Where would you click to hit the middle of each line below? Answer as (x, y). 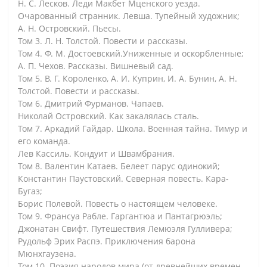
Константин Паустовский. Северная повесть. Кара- (123, 178)
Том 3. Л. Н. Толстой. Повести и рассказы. (103, 41)
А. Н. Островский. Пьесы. (69, 28)
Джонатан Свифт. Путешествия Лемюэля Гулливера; (125, 228)
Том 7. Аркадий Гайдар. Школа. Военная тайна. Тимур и (133, 128)
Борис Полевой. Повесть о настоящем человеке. (118, 203)
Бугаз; (30, 191)
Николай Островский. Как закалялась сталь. (108, 116)
